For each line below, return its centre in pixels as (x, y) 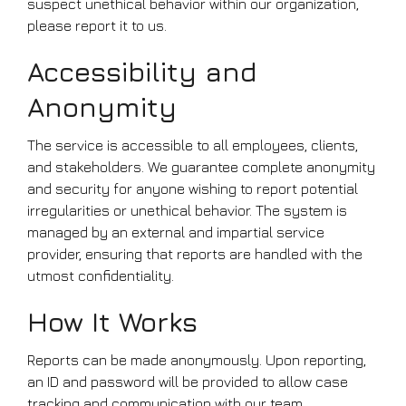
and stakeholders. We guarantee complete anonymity (201, 167)
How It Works (112, 322)
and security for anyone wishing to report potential (193, 188)
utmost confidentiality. (101, 275)
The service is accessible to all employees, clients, (193, 145)
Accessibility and (142, 72)
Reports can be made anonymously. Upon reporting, (197, 360)
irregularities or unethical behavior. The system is (187, 210)
